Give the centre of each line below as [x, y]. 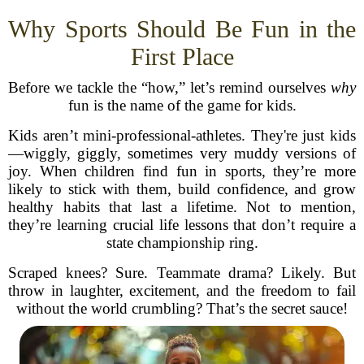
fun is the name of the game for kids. [182, 105]
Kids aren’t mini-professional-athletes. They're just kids [182, 135]
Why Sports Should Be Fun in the [182, 29]
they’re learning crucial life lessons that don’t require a [182, 225]
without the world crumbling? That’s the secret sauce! [182, 308]
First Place [182, 56]
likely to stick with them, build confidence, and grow [182, 189]
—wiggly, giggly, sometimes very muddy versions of [182, 153]
